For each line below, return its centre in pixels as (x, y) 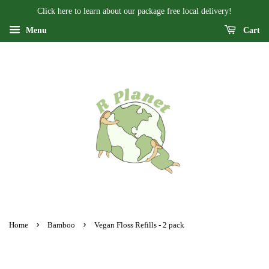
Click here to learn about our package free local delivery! (134, 11)
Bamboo (61, 225)
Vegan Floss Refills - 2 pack (139, 225)
